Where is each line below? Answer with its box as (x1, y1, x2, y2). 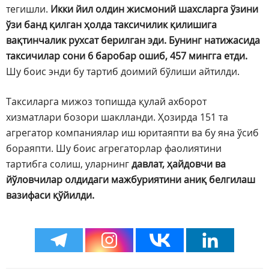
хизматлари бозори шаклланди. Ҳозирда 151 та (6, 110, 228, 124)
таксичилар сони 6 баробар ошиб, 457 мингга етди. (6, 49, 247, 63)
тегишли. (6, 2, 50, 16)
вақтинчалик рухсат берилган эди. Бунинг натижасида (6, 34, 260, 47)
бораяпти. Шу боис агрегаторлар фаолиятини (6, 142, 222, 156)
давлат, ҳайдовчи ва (131, 157, 226, 171)
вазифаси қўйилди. (6, 189, 94, 202)
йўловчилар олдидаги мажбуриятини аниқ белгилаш (6, 173, 255, 187)
